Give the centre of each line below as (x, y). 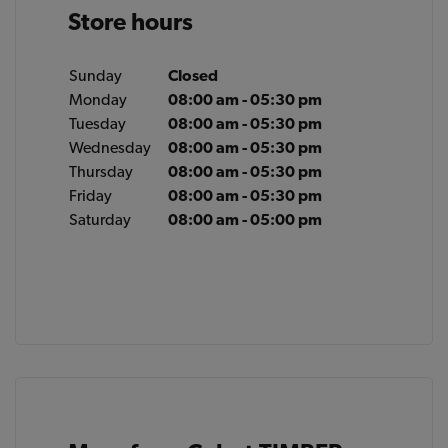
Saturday (100, 219)
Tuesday (98, 123)
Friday (91, 195)
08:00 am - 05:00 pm (245, 219)
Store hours (131, 21)
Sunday (96, 75)
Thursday (101, 171)
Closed (193, 75)
